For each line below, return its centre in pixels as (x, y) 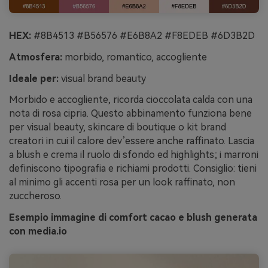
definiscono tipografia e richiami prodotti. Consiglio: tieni (133, 169)
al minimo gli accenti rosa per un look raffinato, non (122, 182)
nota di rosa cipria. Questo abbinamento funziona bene (130, 114)
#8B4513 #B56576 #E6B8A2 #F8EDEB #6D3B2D (143, 35)
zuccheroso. (35, 196)
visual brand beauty (102, 78)
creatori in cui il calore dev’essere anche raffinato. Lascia (132, 141)
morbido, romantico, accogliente (135, 57)
